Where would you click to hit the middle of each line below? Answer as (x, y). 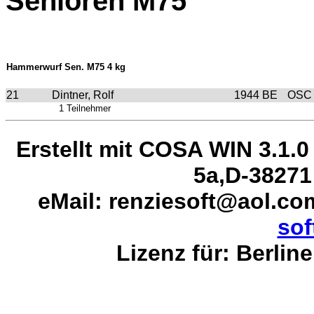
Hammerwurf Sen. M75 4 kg (66, 67)
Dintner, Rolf (83, 95)
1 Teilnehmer (85, 109)
